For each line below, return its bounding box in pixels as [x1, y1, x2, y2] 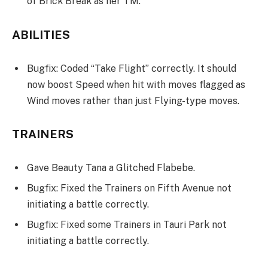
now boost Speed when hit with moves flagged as [27, 78, 245, 90]
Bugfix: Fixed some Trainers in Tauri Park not [27, 219, 227, 231]
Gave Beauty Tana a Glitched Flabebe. [27, 162, 195, 174]
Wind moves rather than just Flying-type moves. [27, 95, 239, 106]
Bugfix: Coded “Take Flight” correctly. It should [27, 62, 236, 74]
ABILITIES [12, 28, 70, 42]
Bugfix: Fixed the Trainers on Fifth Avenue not [27, 182, 232, 194]
